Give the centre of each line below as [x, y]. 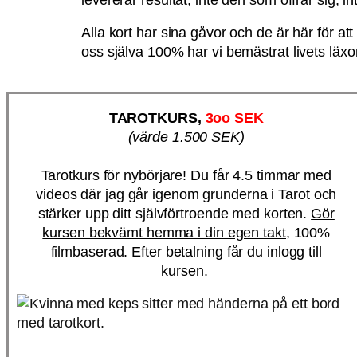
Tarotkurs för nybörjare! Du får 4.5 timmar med [186, 175]
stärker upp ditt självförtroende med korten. [175, 213]
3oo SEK [234, 118]
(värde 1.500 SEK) [186, 137]
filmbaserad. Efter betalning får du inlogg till [186, 251]
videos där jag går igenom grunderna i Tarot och [186, 194]
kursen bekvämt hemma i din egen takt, [166, 232]
